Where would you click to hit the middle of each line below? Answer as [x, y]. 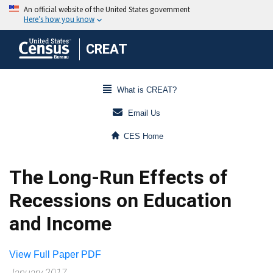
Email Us [144, 113]
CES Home [144, 136]
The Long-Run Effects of [119, 177]
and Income [60, 224]
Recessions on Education [120, 200]
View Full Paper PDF [55, 254]
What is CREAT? [147, 90]
